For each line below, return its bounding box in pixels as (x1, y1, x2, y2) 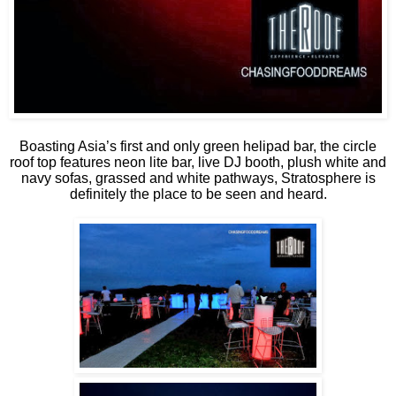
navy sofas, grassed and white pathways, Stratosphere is (20, 170, 376, 186)
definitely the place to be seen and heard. (69, 186, 327, 202)
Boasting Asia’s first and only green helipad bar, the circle (19, 138, 377, 154)
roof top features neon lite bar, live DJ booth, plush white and (10, 154, 386, 170)
